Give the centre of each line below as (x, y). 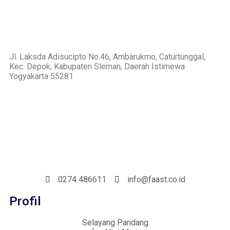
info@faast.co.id (156, 179)
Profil (25, 202)
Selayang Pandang (115, 223)
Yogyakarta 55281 (41, 76)
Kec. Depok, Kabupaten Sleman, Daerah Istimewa (97, 67)
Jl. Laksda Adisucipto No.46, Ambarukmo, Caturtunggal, (107, 57)
